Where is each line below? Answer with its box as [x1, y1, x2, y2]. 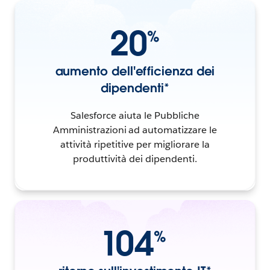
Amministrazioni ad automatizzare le [52, 124, 218, 136]
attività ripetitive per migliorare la [60, 138, 210, 151]
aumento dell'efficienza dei [55, 63, 215, 79]
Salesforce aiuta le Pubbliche [71, 109, 199, 122]
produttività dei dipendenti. [73, 152, 197, 165]
